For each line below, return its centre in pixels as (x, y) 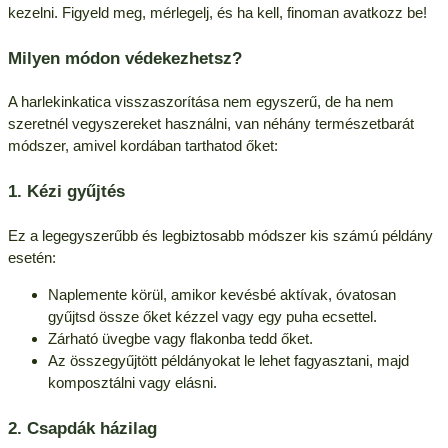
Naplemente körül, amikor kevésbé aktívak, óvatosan (221, 295)
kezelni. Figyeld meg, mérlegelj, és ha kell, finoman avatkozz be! (217, 12)
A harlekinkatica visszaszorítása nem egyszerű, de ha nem (200, 102)
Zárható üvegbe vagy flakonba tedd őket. (180, 339)
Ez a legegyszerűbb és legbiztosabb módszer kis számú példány (220, 236)
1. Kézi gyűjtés (66, 191)
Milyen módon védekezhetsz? (124, 57)
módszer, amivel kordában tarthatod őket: (142, 146)
